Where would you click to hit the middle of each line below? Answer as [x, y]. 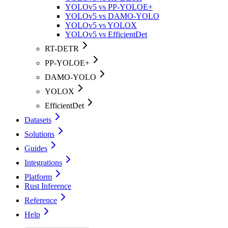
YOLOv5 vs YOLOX [101, 25]
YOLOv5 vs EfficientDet [106, 35]
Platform [38, 177]
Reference [41, 201]
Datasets [38, 120]
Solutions [39, 134]
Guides [36, 149]
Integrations [43, 163]
